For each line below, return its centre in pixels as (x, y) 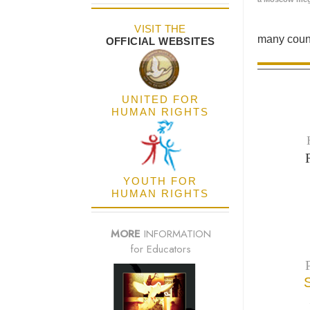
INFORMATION (175, 234)
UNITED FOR (160, 100)
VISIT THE (160, 29)
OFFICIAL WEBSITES (160, 42)
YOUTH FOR (160, 181)
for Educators (161, 249)
